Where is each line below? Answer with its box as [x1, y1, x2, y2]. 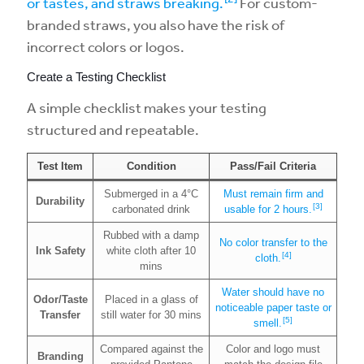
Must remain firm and [223, 188, 323, 200]
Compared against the [99, 343, 203, 355]
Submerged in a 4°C [104, 188, 198, 200]
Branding [37, 350, 84, 362]
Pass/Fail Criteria [230, 160, 316, 172]
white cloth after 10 [106, 245, 196, 257]
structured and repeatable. [27, 120, 199, 138]
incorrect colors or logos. [27, 37, 184, 55]
